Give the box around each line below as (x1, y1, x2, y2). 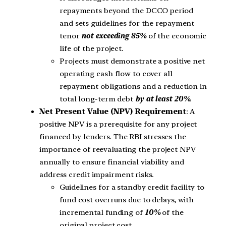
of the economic (146, 31, 207, 40)
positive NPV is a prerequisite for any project (39, 119, 197, 129)
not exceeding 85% (81, 31, 146, 40)
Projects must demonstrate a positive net (60, 56, 205, 66)
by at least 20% (135, 94, 190, 103)
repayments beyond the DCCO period (60, 6, 193, 15)
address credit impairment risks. (39, 169, 154, 179)
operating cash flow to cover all (60, 69, 173, 78)
